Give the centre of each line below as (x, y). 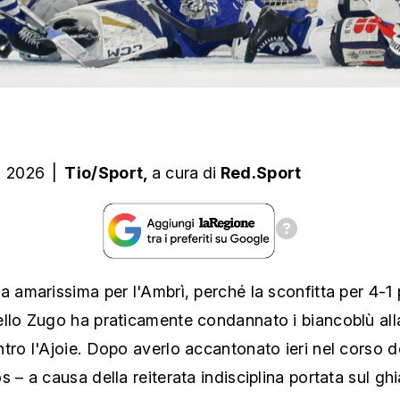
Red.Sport (261, 173)
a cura (175, 173)
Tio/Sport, (108, 173)
